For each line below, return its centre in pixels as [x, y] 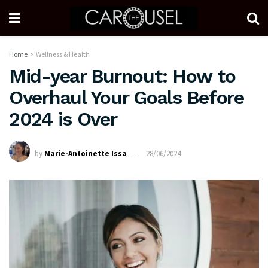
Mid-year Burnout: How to [122, 76]
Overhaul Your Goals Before [127, 98]
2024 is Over [63, 119]
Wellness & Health [63, 54]
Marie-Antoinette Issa [86, 154]
